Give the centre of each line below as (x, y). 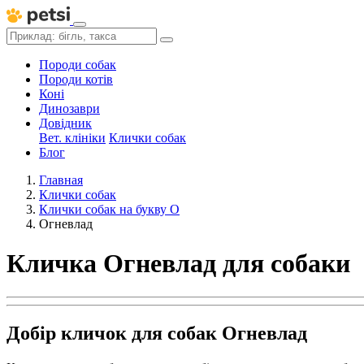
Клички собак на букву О (109, 209)
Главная (61, 180)
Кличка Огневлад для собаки (178, 264)
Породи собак (78, 65)
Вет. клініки (72, 138)
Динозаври (69, 108)
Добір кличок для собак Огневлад (157, 333)
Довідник (65, 123)
